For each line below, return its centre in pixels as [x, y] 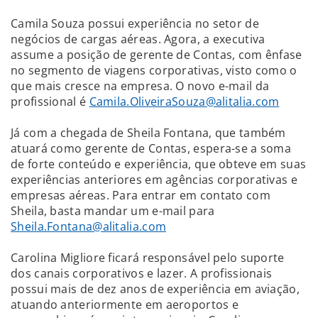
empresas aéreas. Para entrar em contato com [141, 195]
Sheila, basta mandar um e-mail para [113, 210]
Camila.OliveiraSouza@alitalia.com [184, 101]
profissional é [50, 101]
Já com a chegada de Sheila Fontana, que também [148, 132]
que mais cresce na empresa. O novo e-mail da [140, 86]
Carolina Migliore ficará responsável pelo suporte [148, 257]
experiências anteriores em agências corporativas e [154, 179]
